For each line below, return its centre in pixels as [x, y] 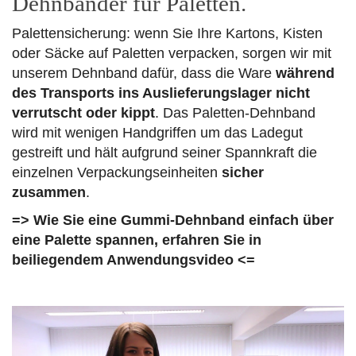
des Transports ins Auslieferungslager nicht [161, 93]
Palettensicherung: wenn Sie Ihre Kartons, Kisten [167, 33]
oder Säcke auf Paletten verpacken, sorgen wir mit [172, 53]
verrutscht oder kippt [83, 113]
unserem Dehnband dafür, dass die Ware [144, 73]
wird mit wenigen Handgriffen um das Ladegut [157, 133]
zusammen [49, 192]
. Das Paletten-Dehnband [235, 113]
